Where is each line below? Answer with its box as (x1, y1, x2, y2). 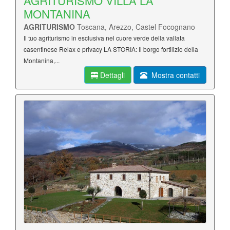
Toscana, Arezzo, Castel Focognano (77, 22, 195, 32)
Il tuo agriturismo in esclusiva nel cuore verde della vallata (24, 33, 185, 42)
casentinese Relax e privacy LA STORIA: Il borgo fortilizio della (24, 45, 198, 53)
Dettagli (98, 70, 125, 80)
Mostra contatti (147, 70, 200, 80)
